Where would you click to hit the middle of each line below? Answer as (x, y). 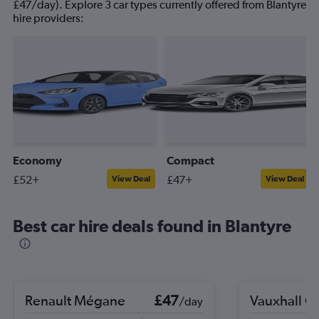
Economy (37, 160)
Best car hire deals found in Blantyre (152, 226)
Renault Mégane (75, 300)
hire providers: (48, 18)
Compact (190, 160)
